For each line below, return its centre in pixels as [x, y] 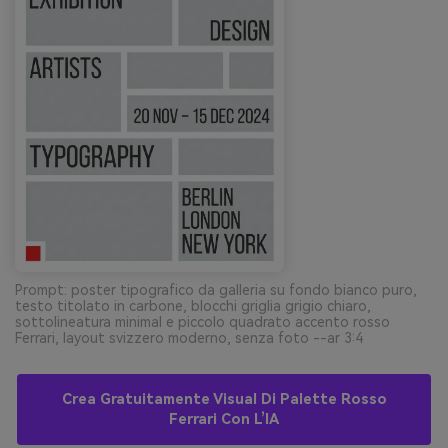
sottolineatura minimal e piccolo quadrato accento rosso [202, 321]
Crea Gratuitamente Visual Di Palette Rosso [224, 399]
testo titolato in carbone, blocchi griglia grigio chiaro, [193, 305]
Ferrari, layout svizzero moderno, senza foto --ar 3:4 [189, 337]
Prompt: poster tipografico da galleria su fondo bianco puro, [216, 289]
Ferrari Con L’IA [224, 419]
